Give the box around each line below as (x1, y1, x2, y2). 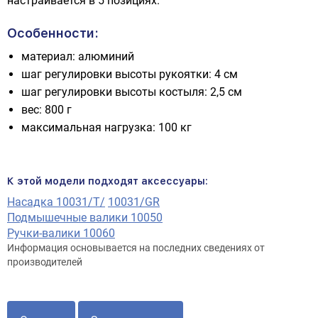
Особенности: (7, 26, 99, 40)
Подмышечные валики (7, 211, 131, 224)
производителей (7, 256, 82, 268)
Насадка (7, 195, 56, 209)
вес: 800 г (21, 103, 72, 116)
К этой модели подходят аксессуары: (7, 175, 208, 187)
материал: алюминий (21, 50, 134, 63)
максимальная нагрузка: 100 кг (21, 121, 192, 134)
